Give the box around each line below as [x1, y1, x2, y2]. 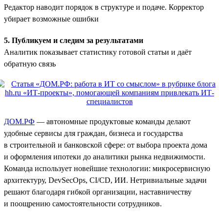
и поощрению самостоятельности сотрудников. [4, 199, 162, 208]
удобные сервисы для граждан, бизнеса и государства [4, 129, 183, 137]
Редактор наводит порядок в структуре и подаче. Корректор [4, 2, 204, 11]
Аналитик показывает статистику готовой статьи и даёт [4, 47, 192, 56]
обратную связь [4, 59, 56, 68]
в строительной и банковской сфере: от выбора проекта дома [4, 140, 207, 149]
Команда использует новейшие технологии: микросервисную [4, 164, 210, 173]
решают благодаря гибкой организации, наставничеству [4, 187, 192, 196]
